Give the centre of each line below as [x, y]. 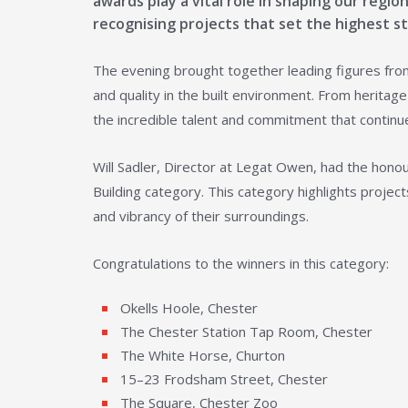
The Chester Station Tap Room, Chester [246, 331]
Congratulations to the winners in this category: [241, 263]
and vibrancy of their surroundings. [201, 215]
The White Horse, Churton [203, 355]
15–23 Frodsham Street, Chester [224, 378]
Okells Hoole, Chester [189, 307]
